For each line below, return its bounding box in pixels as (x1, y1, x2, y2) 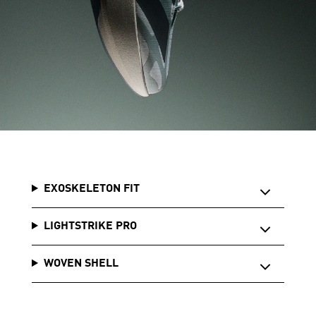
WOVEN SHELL (43, 258, 119, 270)
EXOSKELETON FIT (43, 183, 140, 195)
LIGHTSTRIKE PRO (43, 221, 137, 233)
